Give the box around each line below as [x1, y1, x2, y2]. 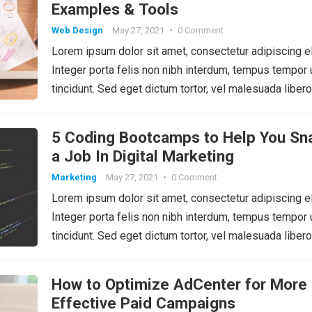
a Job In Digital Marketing [52, 146, 234, 165]
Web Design [52, 24, 103, 36]
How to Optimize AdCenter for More [52, 274, 307, 293]
